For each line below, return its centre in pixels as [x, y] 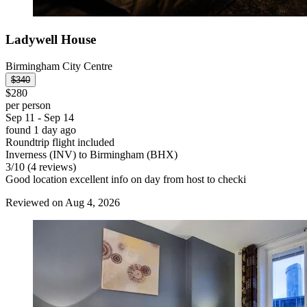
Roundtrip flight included [60, 142]
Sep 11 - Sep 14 [40, 117]
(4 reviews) [50, 167]
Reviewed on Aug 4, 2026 [63, 202]
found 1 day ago [41, 130]
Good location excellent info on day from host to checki [126, 179]
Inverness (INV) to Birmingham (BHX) [91, 154]
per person [28, 105]
